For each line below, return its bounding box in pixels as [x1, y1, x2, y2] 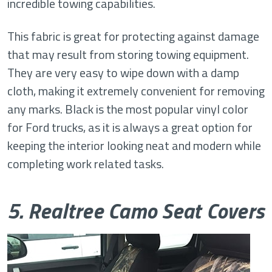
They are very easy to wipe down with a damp [7, 63, 239, 82]
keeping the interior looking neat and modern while [7, 136, 261, 155]
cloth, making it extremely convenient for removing [7, 81, 265, 100]
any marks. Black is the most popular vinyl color [7, 100, 248, 118]
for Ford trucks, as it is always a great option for [7, 118, 253, 137]
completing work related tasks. [7, 154, 164, 173]
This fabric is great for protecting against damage [7, 27, 259, 46]
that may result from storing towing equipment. [7, 45, 249, 64]
